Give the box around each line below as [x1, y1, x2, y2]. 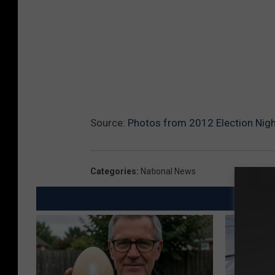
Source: [90, 117, 128, 130]
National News [141, 166, 196, 177]
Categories [90, 166, 136, 177]
